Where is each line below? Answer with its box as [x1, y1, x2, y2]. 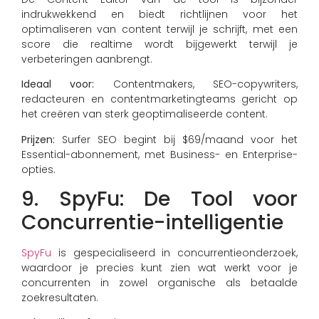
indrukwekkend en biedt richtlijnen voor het [21, 6, 298, 21]
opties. [21, 162, 56, 177]
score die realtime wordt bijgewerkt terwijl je [21, 36, 298, 51]
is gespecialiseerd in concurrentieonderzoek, [51, 246, 298, 261]
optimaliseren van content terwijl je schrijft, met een [21, 21, 298, 36]
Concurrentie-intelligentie [21, 209, 283, 237]
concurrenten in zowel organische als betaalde [21, 276, 298, 291]
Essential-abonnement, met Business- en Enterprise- [21, 147, 298, 162]
